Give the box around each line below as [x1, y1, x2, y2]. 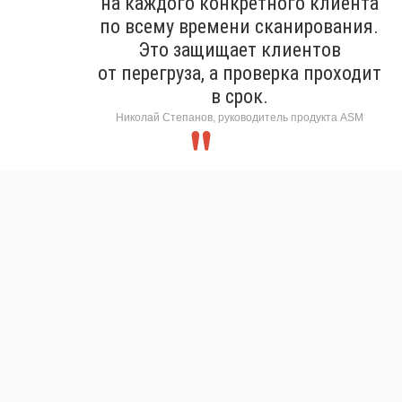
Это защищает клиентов [137, 38, 341, 61]
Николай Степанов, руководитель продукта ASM [115, 110, 363, 124]
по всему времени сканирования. [100, 14, 379, 38]
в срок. [210, 84, 268, 108]
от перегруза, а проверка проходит [97, 61, 381, 84]
